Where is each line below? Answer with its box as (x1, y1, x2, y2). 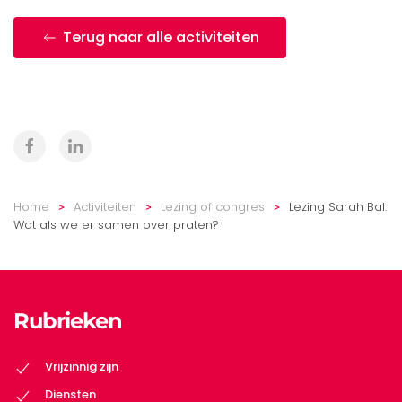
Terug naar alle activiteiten (63, 26, 259, 48)
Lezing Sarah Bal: (289, 197, 387, 215)
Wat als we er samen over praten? (13, 215, 219, 233)
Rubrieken (13, 307, 122, 334)
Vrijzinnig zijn (45, 358, 118, 376)
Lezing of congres (161, 197, 265, 215)
